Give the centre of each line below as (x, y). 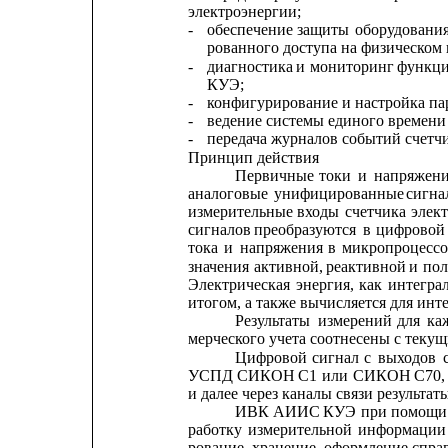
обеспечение (249, 30)
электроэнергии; (244, 12)
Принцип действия (253, 157)
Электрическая (238, 284)
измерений (355, 321)
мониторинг (351, 66)
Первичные (274, 175)
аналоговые (227, 193)
